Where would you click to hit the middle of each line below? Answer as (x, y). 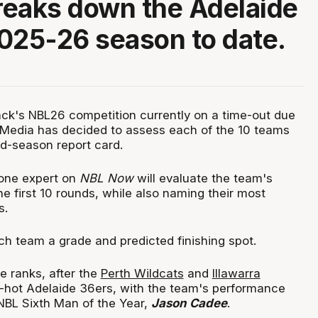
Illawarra (236, 274)
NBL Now (106, 178)
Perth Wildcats (142, 274)
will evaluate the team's (203, 178)
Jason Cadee (189, 303)
